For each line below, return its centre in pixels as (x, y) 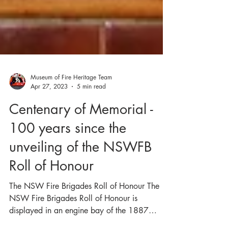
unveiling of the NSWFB (80, 175)
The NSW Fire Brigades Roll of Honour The (84, 214)
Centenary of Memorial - (81, 137)
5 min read (91, 115)
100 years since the (68, 156)
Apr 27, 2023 (49, 115)
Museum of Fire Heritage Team (71, 105)
